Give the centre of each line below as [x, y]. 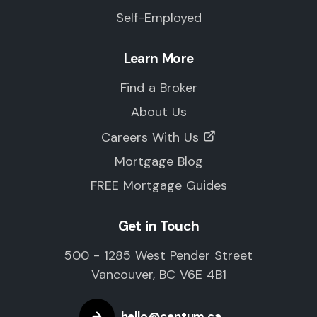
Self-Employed [158, 18]
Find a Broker [158, 88]
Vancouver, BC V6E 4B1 [158, 275]
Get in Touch [158, 226]
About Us [158, 112]
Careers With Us [150, 137]
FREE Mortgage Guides [158, 185]
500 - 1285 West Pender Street [158, 255]
